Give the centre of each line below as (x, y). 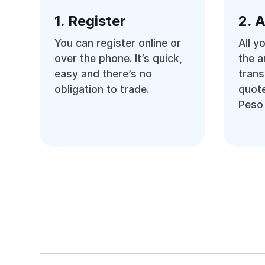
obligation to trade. (102, 89)
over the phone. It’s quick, (119, 58)
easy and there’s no (104, 74)
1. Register (91, 21)
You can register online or (118, 43)
